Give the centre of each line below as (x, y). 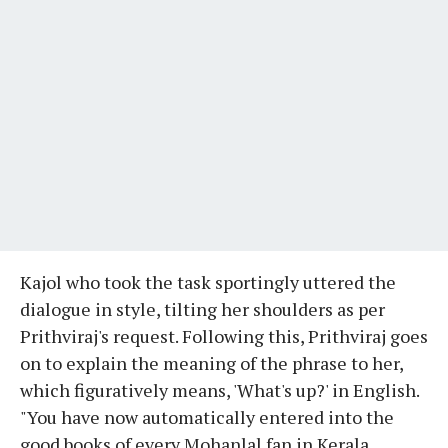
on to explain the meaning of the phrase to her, (211, 362)
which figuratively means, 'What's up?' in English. (219, 389)
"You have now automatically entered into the (207, 416)
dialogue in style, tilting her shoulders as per (202, 308)
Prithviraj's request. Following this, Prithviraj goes (224, 335)
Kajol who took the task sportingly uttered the (208, 281)
